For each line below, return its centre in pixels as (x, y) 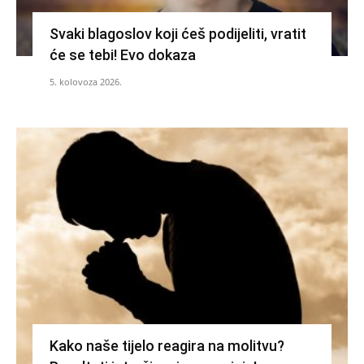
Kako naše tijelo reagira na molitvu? (167, 345)
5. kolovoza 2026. (85, 81)
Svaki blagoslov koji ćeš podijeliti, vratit (178, 33)
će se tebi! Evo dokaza (122, 54)
